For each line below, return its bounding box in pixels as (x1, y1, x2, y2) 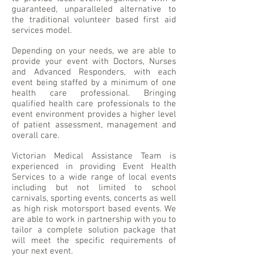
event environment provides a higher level (12, 109, 176, 120)
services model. (12, 25, 72, 36)
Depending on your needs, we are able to (12, 46, 176, 57)
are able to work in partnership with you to (12, 214, 176, 225)
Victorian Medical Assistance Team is (12, 151, 176, 162)
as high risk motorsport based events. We (12, 204, 176, 215)
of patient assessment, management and (12, 120, 176, 131)
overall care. (12, 130, 59, 141)
